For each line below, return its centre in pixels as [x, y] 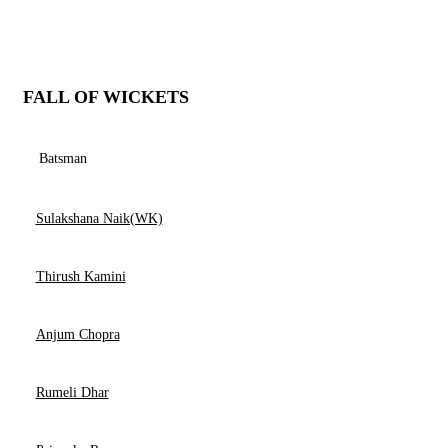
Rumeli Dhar [72, 392]
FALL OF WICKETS [106, 97]
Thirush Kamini [80, 276]
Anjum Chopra [77, 334]
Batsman [63, 158]
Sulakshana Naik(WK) [99, 218]
